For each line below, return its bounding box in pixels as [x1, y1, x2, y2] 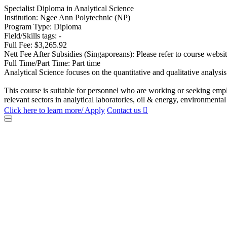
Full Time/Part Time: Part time [4, 59, 100, 67]
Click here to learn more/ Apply [4, 106, 105, 115]
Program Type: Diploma [4, 22, 82, 31]
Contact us [107, 106, 143, 115]
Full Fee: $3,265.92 [4, 41, 67, 49]
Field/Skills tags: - [4, 31, 61, 40]
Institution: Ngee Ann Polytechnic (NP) [4, 13, 130, 22]
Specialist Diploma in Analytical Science [4, 4, 134, 13]
